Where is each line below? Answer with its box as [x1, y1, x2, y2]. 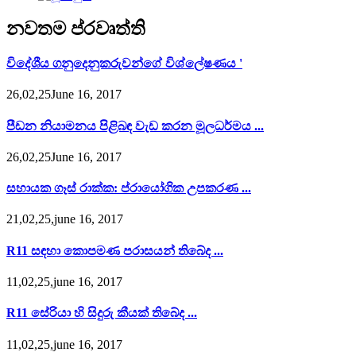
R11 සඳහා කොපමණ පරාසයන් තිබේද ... [6, 243, 223, 257]
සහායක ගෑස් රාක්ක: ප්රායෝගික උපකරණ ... [6, 181, 251, 195]
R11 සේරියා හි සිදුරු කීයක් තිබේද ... [6, 306, 197, 320]
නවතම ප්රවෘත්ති [6, 17, 145, 39]
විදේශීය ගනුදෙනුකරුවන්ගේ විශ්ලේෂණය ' [6, 56, 242, 71]
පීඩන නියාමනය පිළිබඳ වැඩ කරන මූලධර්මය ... [6, 118, 264, 133]
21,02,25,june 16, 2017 [6, 212, 123, 226]
